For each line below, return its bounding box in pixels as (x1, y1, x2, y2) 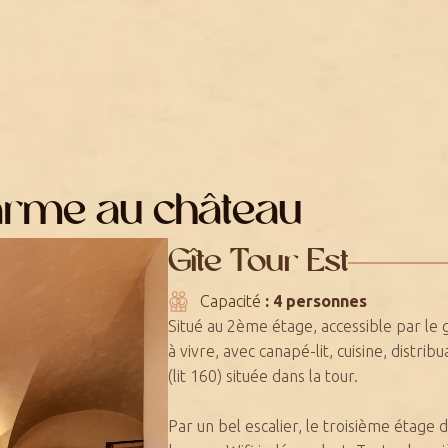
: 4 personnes (264, 291, 367, 310)
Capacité (199, 291, 265, 310)
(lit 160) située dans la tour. (168, 366, 359, 385)
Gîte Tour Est (168, 246, 349, 279)
